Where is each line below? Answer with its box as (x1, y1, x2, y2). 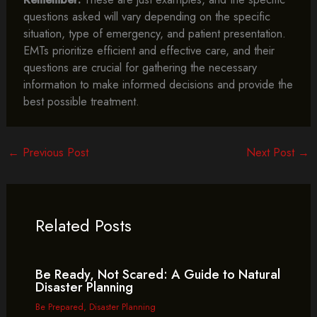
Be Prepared (35, 300, 83, 314)
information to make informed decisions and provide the (23, 75, 293, 93)
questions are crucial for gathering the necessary (23, 58, 257, 76)
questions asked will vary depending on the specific (23, 7, 270, 25)
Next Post (246, 144, 299, 161)
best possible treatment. (23, 92, 139, 110)
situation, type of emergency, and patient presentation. (23, 24, 286, 42)
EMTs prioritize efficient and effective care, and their (23, 41, 275, 59)
